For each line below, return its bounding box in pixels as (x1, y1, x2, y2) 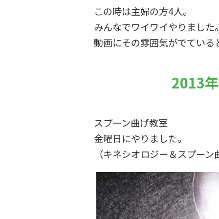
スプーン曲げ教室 (94, 116, 168, 130)
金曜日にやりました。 (94, 131, 187, 145)
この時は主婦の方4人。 (94, 4, 192, 18)
